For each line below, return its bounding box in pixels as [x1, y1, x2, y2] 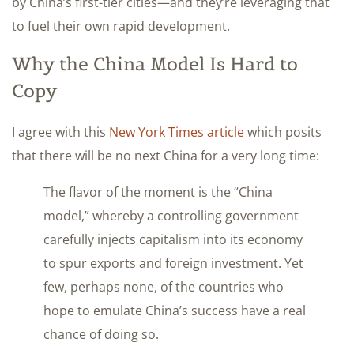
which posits [244, 122, 322, 141]
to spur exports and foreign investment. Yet [43, 254, 303, 272]
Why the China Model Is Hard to [12, 51, 298, 75]
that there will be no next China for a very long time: [12, 146, 319, 164]
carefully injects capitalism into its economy [43, 230, 303, 248]
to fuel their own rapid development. [12, 17, 230, 35]
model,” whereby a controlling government [43, 206, 299, 224]
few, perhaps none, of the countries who [43, 277, 284, 296]
